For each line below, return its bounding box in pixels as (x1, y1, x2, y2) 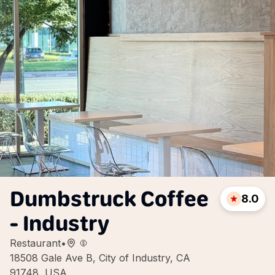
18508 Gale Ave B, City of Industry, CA (10, 252, 190, 264)
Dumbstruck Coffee (10, 185, 209, 212)
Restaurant (10, 237, 61, 249)
